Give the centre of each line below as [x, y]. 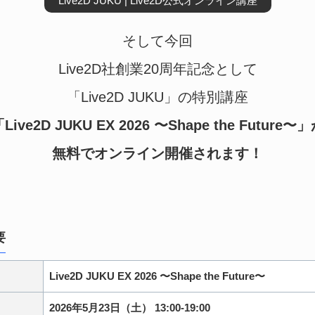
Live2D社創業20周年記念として [157, 69]
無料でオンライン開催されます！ [157, 153]
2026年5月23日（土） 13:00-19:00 [129, 308]
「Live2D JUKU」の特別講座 [157, 97]
